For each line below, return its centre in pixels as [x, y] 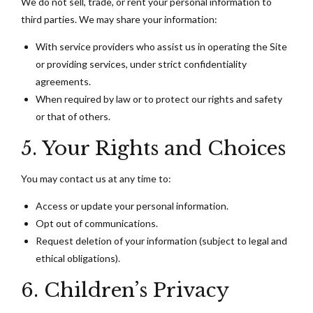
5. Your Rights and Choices [153, 148]
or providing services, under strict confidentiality [141, 64]
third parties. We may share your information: [119, 19]
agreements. [63, 81]
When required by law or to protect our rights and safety [159, 99]
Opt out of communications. [97, 223]
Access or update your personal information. [132, 205]
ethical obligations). [78, 258]
